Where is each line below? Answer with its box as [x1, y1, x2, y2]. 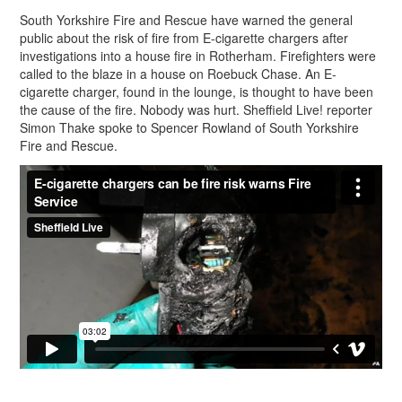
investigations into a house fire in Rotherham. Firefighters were [20, 47, 376, 66]
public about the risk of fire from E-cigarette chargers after [20, 29, 348, 48]
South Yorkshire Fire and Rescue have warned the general [20, 11, 353, 30]
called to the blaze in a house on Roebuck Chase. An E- [20, 65, 336, 83]
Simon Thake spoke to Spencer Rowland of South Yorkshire [20, 118, 359, 137]
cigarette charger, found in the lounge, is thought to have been [20, 83, 373, 101]
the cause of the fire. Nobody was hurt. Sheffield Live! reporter [20, 100, 372, 119]
